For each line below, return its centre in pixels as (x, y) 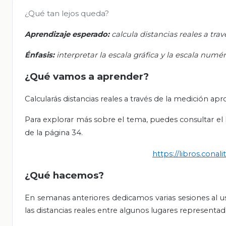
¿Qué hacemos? (64, 176)
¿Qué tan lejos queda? (67, 14)
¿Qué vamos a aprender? (87, 77)
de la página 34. (54, 133)
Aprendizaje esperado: (68, 35)
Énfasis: (41, 55)
